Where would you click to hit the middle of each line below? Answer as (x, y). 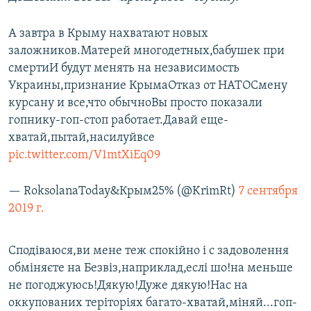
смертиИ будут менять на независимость (124, 69)
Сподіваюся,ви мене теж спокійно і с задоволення (149, 251)
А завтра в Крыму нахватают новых (108, 34)
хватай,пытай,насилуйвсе (82, 138)
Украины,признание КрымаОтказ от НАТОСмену (148, 86)
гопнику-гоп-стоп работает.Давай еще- (118, 121)
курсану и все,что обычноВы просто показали (135, 103)
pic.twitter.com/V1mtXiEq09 (84, 155)
